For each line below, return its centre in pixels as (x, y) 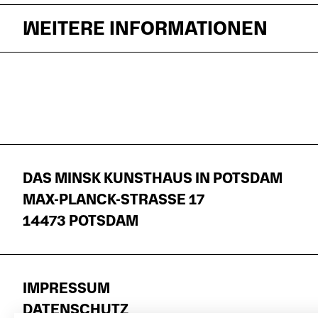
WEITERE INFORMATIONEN (145, 28)
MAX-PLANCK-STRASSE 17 (110, 200)
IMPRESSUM (66, 289)
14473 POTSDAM (81, 221)
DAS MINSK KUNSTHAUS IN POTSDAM (153, 179)
